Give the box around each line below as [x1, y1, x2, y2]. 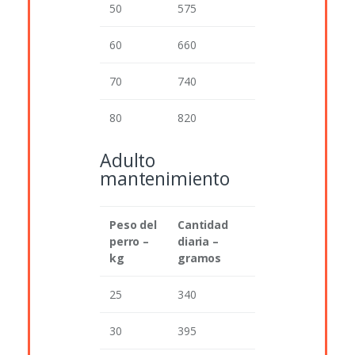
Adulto [100, 147, 156, 174]
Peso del [109, 217, 157, 233]
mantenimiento [100, 166, 231, 192]
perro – [109, 234, 150, 250]
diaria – [177, 234, 219, 250]
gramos [177, 250, 222, 266]
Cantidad [177, 217, 228, 233]
